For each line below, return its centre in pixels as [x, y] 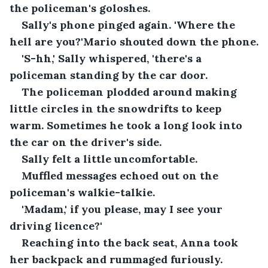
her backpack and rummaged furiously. [118, 259]
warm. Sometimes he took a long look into [127, 125]
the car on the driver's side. [86, 142]
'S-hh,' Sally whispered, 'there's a [113, 58]
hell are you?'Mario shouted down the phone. [134, 41]
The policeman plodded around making [131, 92]
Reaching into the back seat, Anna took [131, 242]
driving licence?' [56, 226]
